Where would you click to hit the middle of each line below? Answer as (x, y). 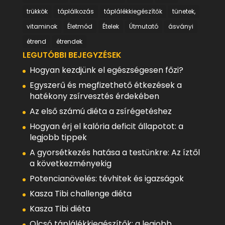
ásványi (181, 26)
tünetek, (184, 11)
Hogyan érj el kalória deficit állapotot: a (106, 126)
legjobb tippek (58, 137)
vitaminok (42, 26)
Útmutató (143, 26)
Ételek (110, 26)
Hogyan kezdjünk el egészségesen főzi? (106, 70)
